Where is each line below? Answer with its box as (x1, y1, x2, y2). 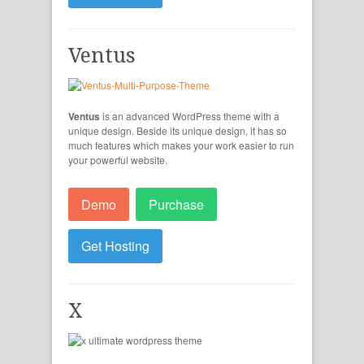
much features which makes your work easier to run (68, 137, 294, 152)
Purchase (149, 194, 204, 214)
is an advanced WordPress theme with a (100, 108, 279, 123)
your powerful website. (68, 152, 167, 167)
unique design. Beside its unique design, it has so (68, 123, 287, 137)
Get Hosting (81, 236, 149, 256)
